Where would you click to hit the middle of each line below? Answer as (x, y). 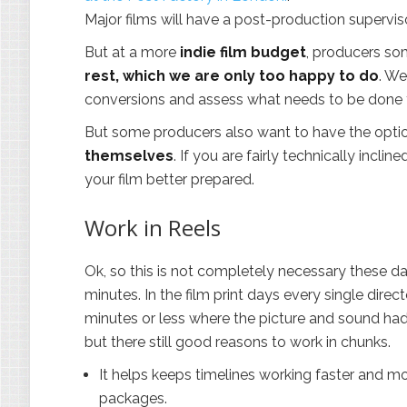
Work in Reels (153, 228)
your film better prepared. (169, 179)
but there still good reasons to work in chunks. (238, 342)
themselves (129, 156)
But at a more (132, 52)
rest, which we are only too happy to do (232, 76)
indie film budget (243, 52)
